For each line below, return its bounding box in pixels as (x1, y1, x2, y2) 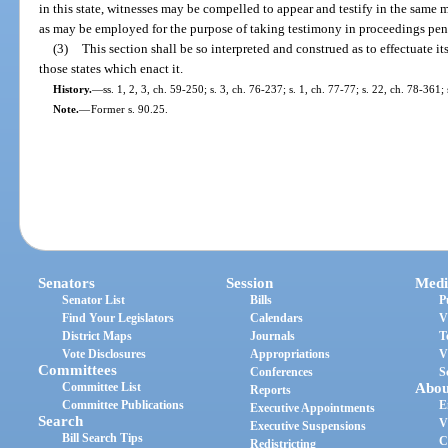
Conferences (250, 365, 314, 380)
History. (52, 82, 92, 95)
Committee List (62, 380, 142, 395)
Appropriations (250, 347, 331, 362)
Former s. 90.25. (90, 102, 168, 115)
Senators (38, 275, 96, 292)
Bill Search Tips (62, 431, 144, 446)
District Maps (62, 329, 133, 344)
